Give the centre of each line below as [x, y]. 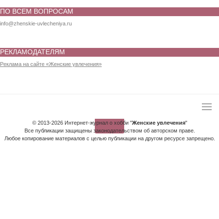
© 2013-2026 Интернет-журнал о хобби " [82, 122]
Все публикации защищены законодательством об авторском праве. [109, 130]
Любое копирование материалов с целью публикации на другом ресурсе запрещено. [109, 138]
